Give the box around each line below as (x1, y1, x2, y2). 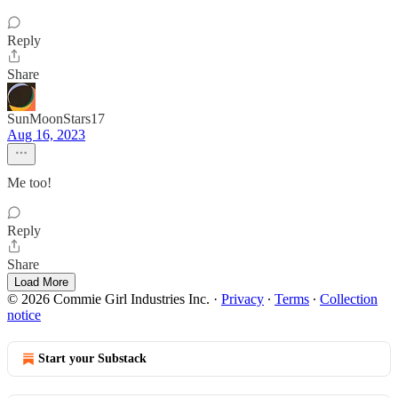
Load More (14, 275, 68, 289)
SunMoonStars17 (7, 111, 105, 126)
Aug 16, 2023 (7, 127, 85, 142)
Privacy (221, 291, 264, 306)
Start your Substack (38, 352, 147, 365)
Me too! (7, 175, 52, 190)
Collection (320, 291, 378, 306)
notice (7, 307, 41, 322)
